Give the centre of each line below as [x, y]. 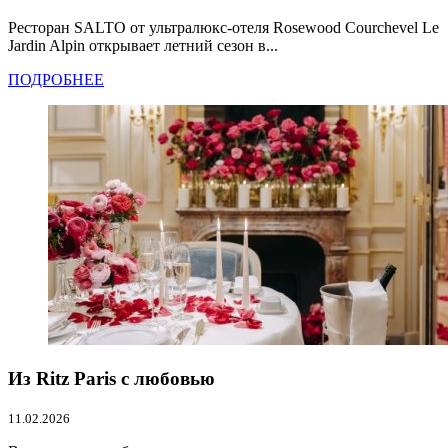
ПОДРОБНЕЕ [56, 80]
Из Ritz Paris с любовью [111, 378]
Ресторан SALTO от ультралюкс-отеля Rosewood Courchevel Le [223, 28]
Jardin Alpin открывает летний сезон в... [143, 46]
